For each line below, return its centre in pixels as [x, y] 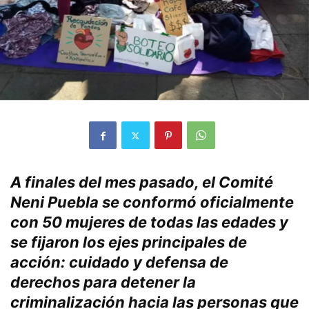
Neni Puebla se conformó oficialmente [152, 202]
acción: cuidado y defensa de [119, 262]
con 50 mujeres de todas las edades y [149, 222]
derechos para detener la [103, 282]
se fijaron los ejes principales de [129, 242]
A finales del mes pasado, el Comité [142, 182]
